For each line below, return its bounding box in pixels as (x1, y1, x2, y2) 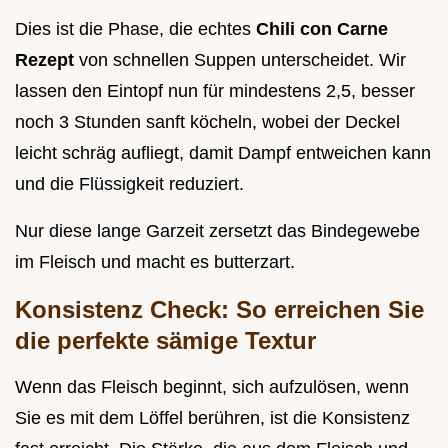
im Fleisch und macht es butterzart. (15, 251, 295, 272)
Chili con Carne (256, 18, 388, 39)
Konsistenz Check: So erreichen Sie (15, 295, 424, 323)
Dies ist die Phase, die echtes (15, 18, 256, 39)
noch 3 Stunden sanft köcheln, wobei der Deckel (15, 111, 400, 132)
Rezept (15, 49, 79, 70)
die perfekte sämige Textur (15, 326, 316, 354)
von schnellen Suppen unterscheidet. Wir (79, 49, 406, 70)
